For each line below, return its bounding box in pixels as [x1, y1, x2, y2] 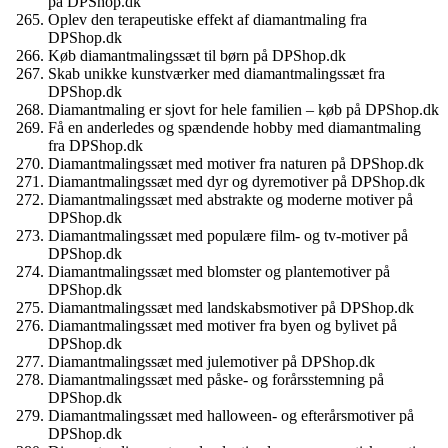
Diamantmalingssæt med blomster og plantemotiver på [48, 263, 390, 281]
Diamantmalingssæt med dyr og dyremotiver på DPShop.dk [48, 173, 425, 191]
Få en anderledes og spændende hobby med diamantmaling [48, 119, 421, 137]
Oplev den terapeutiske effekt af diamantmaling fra [48, 11, 367, 29]
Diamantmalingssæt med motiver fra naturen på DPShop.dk [48, 155, 424, 173]
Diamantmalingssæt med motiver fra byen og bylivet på [48, 317, 397, 335]
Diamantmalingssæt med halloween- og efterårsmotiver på [48, 407, 414, 425]
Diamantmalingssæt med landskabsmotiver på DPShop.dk [48, 299, 414, 317]
